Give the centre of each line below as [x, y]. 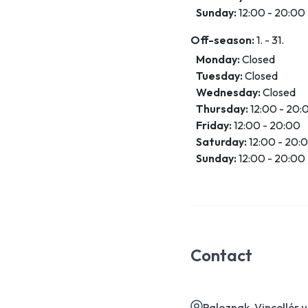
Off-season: [223, 40]
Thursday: [222, 109]
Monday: [218, 59]
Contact [222, 255]
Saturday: [222, 142]
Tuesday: [220, 76]
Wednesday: [229, 92]
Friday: [214, 125]
